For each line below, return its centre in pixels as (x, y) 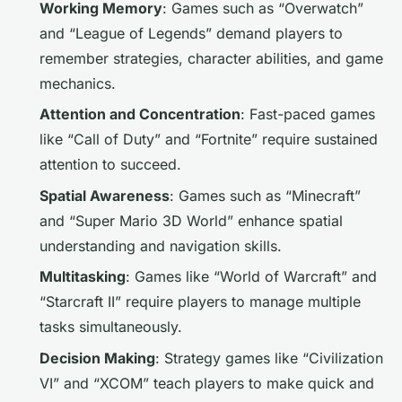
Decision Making (97, 358)
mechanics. (78, 83)
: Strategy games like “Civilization (269, 358)
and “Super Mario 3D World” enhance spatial (191, 220)
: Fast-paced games (308, 114)
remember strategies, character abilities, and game (211, 58)
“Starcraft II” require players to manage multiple (200, 302)
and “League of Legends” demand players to (191, 33)
